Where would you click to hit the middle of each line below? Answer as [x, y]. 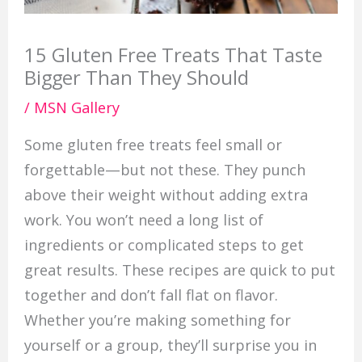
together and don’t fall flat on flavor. [151, 295]
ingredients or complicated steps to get [164, 245]
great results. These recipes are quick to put [179, 270]
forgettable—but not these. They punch [164, 170]
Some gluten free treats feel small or [153, 145]
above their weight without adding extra [166, 195]
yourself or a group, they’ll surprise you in [170, 345]
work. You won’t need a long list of [143, 220]
